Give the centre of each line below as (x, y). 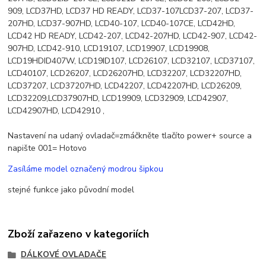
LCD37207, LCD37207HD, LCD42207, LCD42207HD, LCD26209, (125, 86)
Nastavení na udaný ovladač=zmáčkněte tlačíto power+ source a (130, 136)
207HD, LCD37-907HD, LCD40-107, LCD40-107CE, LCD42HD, (122, 24)
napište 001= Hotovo (47, 148)
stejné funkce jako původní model (71, 190)
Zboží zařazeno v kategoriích (79, 234)
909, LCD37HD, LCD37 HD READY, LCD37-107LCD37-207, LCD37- (131, 11)
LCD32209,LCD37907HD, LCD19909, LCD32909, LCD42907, (118, 99)
